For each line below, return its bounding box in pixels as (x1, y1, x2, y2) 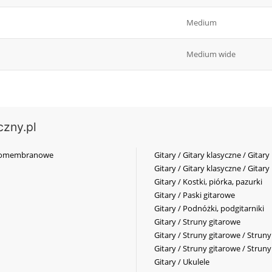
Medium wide (186, 49, 236, 60)
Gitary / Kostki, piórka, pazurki (154, 176, 262, 188)
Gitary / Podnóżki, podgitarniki (154, 203, 264, 214)
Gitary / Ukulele (154, 256, 209, 268)
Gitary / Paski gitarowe (154, 189, 235, 201)
